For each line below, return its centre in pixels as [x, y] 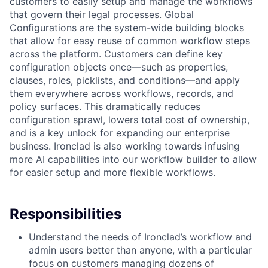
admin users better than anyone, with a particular [140, 250]
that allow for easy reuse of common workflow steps [130, 41]
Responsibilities [66, 214]
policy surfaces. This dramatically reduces [105, 106]
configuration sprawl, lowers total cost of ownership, [130, 120]
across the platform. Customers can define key [116, 54]
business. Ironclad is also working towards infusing [125, 146]
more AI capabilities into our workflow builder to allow [133, 159]
